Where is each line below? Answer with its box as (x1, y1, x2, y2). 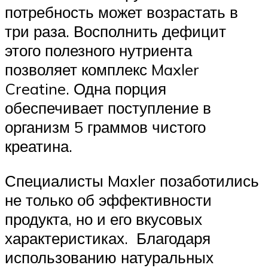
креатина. (5, 136, 72, 156)
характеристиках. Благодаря (5, 228, 211, 248)
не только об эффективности (5, 190, 212, 209)
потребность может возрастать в (5, 2, 238, 22)
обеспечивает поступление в (5, 98, 211, 118)
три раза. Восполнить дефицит (5, 22, 226, 41)
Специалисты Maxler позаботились (5, 170, 259, 190)
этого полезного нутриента (5, 41, 192, 60)
